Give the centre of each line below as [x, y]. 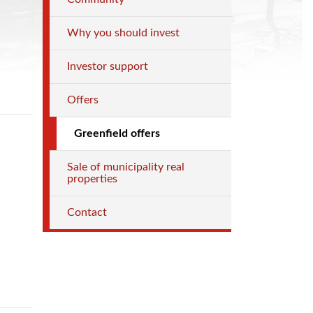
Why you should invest [123, 33]
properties [92, 179]
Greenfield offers [117, 133]
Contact [87, 212]
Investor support [108, 66]
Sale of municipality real [126, 167]
